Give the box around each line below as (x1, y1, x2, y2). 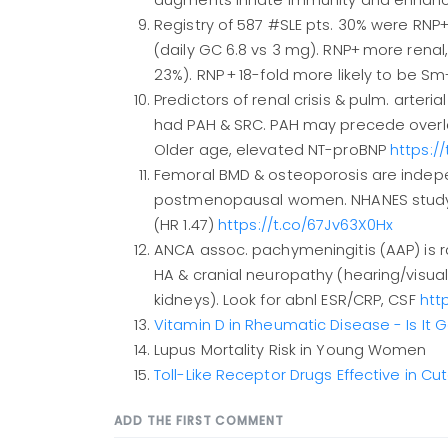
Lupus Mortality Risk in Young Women (154, 340, 427, 361)
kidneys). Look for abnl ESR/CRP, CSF (154, 290, 420, 311)
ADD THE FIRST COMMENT (114, 412, 285, 430)
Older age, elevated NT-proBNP (154, 140, 391, 161)
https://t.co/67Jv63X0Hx (218, 215, 394, 236)
